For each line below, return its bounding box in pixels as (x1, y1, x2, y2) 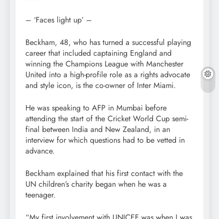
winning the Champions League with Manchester (25, 58, 183, 70)
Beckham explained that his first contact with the (25, 168, 183, 179)
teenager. (25, 189, 56, 201)
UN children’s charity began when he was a (25, 178, 167, 190)
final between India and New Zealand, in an (25, 124, 170, 135)
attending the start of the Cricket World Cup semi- (25, 113, 188, 125)
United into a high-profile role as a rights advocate (25, 69, 190, 81)
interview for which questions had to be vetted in (25, 134, 185, 146)
